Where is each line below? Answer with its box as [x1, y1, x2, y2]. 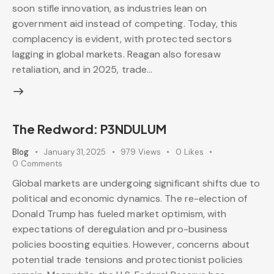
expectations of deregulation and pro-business [12, 222, 228, 235]
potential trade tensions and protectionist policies [12, 253, 243, 266]
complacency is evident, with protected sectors [12, 32, 232, 46]
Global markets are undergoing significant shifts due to [12, 176, 261, 190]
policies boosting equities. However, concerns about [12, 237, 250, 251]
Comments [20, 158, 62, 169]
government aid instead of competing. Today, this [12, 17, 237, 31]
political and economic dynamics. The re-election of [12, 191, 248, 205]
